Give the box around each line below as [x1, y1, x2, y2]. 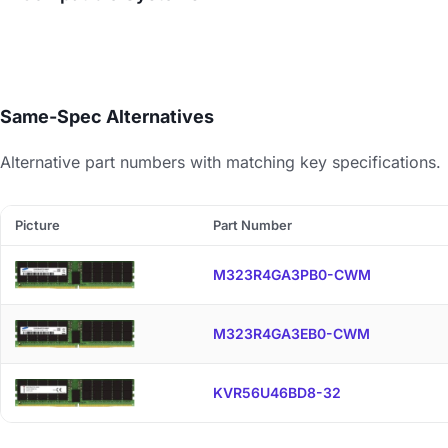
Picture [15, 217, 60, 233]
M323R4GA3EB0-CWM [213, 325, 370, 342]
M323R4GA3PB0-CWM [213, 266, 371, 283]
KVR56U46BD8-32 [213, 384, 341, 401]
